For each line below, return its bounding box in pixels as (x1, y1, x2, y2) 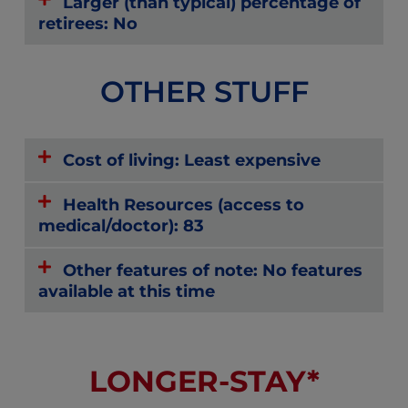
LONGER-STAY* (88, 362, 320, 399)
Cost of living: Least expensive (63, 148, 321, 170)
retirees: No (38, 12, 138, 34)
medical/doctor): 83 (38, 214, 204, 236)
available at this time (38, 280, 215, 301)
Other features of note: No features (63, 259, 363, 280)
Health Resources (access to (63, 193, 305, 215)
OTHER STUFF (99, 73, 309, 109)
